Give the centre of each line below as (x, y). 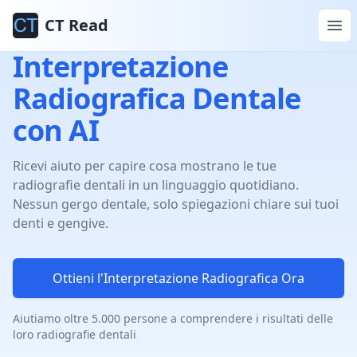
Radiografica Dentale (157, 98)
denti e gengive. (61, 223)
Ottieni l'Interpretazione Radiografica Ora (178, 278)
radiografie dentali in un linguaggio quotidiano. (156, 185)
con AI (56, 130)
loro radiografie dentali (75, 334)
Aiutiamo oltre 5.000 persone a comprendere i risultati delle (173, 318)
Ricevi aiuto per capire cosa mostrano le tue (145, 166)
